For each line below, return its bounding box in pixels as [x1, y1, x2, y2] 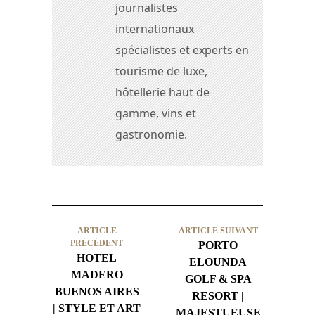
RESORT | [192, 290, 245, 302]
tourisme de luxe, [115, 63, 207, 79]
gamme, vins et [115, 105, 196, 122]
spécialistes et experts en [115, 42, 249, 58]
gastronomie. [115, 127, 187, 143]
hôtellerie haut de [115, 84, 210, 101]
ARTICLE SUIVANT [178, 226, 258, 236]
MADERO [70, 269, 123, 281]
